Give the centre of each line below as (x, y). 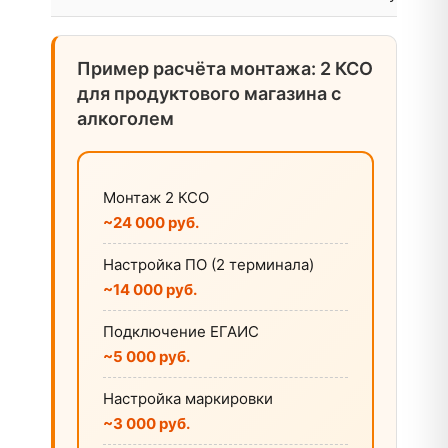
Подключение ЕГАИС (181, 331)
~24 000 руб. (151, 222)
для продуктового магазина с (209, 93)
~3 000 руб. (146, 423)
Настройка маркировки (188, 398)
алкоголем (125, 118)
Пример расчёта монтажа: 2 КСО (225, 68)
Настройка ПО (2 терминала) (208, 264)
